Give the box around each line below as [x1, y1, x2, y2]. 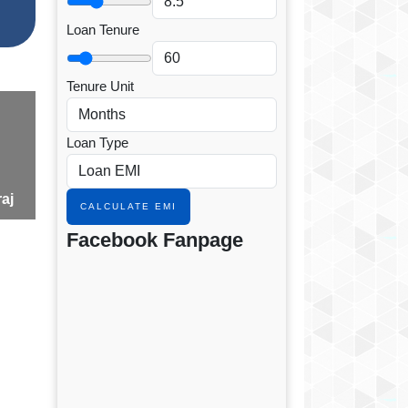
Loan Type [66, 135, 128, 151]
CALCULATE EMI [80, 201, 177, 212]
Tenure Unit [66, 78, 134, 95]
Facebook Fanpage [66, 229, 243, 252]
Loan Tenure [66, 22, 139, 38]
